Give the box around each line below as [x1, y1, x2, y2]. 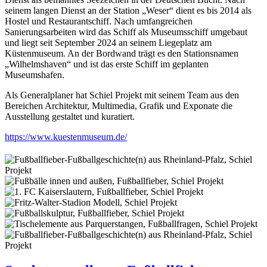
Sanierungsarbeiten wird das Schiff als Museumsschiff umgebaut [5, 27, 247, 38]
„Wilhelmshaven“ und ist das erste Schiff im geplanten [5, 59, 209, 70]
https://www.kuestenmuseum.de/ [5, 132, 127, 142]
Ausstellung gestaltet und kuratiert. [5, 111, 135, 122]
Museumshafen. [5, 70, 64, 80]
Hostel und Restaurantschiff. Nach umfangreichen [5, 16, 193, 27]
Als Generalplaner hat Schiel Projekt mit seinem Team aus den [5, 90, 239, 101]
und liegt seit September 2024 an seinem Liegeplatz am [5, 38, 212, 48]
